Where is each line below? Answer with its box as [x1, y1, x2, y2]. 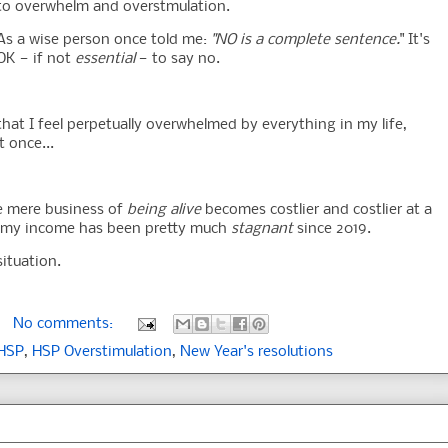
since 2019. [293, 221, 371, 238]
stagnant [231, 221, 293, 238]
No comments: [13, 316, 117, 333]
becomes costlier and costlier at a [201, 202, 432, 219]
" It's [400, 32, 430, 49]
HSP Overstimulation [32, 344, 172, 361]
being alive [127, 202, 201, 219]
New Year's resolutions [180, 344, 333, 361]
